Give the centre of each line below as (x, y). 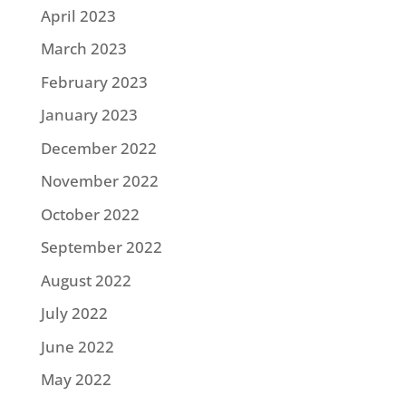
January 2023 (89, 115)
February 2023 (94, 82)
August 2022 (86, 280)
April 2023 (78, 15)
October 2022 (90, 214)
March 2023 (83, 49)
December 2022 (98, 148)
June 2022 (77, 346)
